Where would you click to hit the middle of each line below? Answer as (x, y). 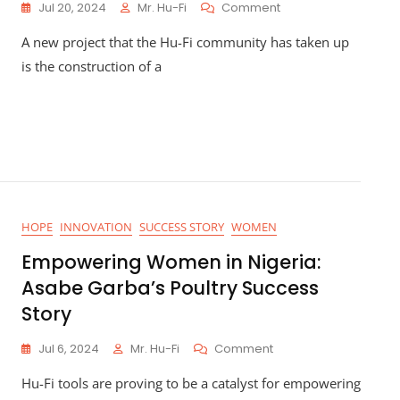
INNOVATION (96, 227)
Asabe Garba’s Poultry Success (170, 288)
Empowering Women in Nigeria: (171, 262)
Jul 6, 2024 (69, 349)
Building (302, 25)
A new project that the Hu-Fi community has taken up (185, 42)
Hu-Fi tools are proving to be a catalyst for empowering (191, 383)
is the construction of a (92, 66)
